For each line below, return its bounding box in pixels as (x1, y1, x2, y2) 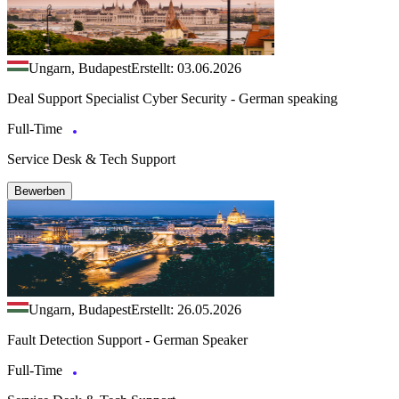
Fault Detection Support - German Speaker (7, 331, 248, 347)
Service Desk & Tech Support (7, 151, 175, 167)
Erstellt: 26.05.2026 (131, 301, 241, 317)
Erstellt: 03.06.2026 (131, 60, 241, 76)
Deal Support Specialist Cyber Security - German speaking (7, 90, 338, 106)
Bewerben (14, 183, 65, 198)
